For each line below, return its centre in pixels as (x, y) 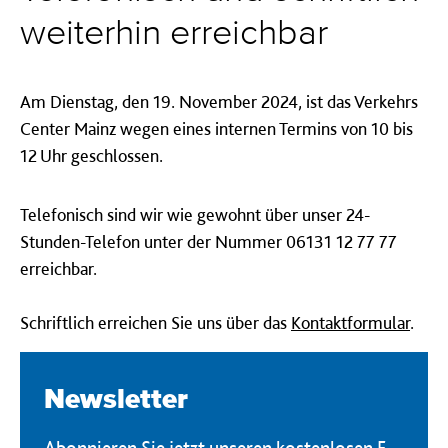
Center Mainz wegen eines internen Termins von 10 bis (216, 128)
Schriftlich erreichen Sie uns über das (155, 322)
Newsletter (116, 400)
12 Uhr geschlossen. (91, 155)
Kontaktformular (350, 322)
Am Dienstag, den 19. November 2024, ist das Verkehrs (219, 101)
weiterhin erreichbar (174, 34)
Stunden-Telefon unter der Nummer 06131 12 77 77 (208, 241)
